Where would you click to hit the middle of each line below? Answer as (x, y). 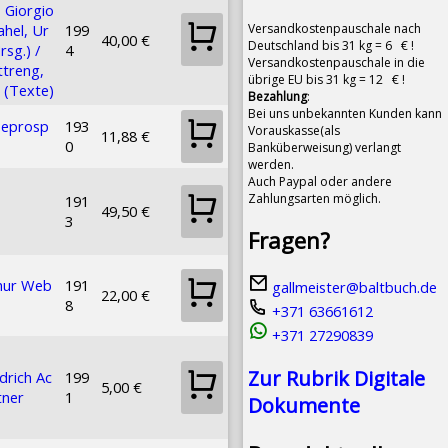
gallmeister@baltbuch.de (352, 287)
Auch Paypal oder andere (320, 181)
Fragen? (289, 240)
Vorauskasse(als (294, 130)
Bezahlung (277, 96)
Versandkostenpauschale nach (334, 28)
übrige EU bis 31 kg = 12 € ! (326, 79)
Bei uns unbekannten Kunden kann (345, 113)
